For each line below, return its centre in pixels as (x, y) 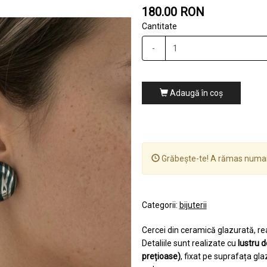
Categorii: (160, 205)
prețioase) (161, 257)
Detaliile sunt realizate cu (190, 243)
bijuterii (193, 205)
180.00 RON (173, 12)
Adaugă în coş (195, 93)
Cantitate (159, 27)
